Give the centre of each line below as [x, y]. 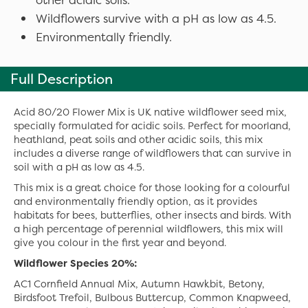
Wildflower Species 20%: [75, 263]
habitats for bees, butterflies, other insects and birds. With [153, 215]
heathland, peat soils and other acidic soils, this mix [138, 140]
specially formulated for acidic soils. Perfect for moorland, [152, 126]
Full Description [62, 79]
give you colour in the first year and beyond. [120, 243]
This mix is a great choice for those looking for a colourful [152, 188]
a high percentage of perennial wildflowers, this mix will [148, 229]
